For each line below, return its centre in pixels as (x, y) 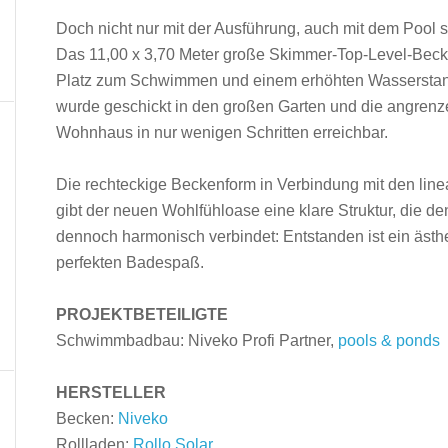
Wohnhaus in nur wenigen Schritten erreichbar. (222, 132)
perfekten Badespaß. (130, 262)
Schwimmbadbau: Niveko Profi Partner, (197, 340)
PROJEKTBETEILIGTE (142, 314)
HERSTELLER (111, 392)
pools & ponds (389, 340)
